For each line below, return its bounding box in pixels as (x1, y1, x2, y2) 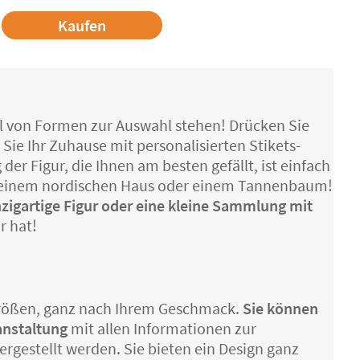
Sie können (243, 298, 318, 319)
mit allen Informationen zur (71, 318, 256, 339)
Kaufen (57, 15, 106, 36)
